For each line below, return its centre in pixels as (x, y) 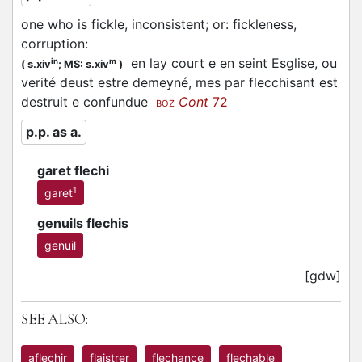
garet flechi (73, 170)
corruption (53, 44)
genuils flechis (83, 223)
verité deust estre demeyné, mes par (135, 82)
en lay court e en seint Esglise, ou (230, 63)
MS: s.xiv (86, 64)
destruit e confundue (88, 102)
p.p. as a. (54, 132)
